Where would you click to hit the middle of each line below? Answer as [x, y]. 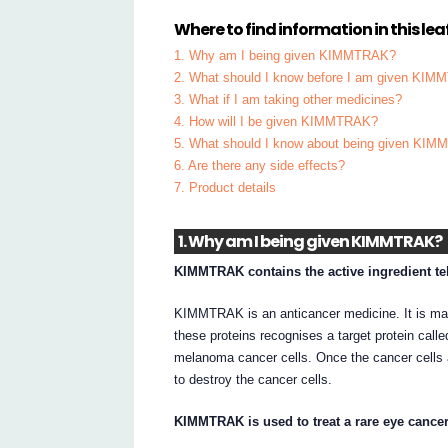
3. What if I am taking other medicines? [288, 100]
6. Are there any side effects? [260, 166]
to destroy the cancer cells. [253, 379]
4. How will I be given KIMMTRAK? [276, 122]
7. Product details [225, 188]
